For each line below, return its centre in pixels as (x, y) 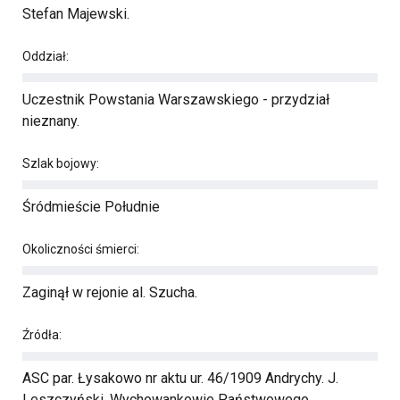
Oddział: (46, 56)
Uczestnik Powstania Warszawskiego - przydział (176, 100)
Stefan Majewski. (76, 14)
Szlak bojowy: (61, 163)
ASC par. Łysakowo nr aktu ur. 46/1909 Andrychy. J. (180, 378)
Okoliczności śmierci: (81, 249)
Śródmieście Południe (91, 207)
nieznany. (51, 121)
